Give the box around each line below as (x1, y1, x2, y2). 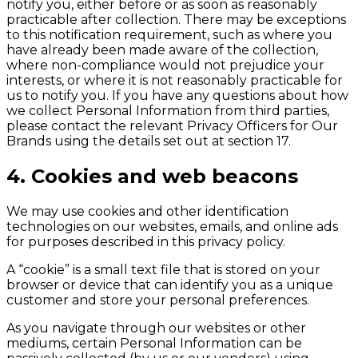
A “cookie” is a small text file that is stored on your (6, 262, 320, 278)
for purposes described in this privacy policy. (6, 234, 285, 250)
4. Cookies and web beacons (6, 165, 298, 189)
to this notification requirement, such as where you (6, 27, 332, 43)
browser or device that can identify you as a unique (6, 277, 333, 293)
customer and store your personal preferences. (6, 292, 309, 308)
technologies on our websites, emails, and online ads (6, 219, 338, 235)
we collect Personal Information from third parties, (6, 103, 329, 119)
